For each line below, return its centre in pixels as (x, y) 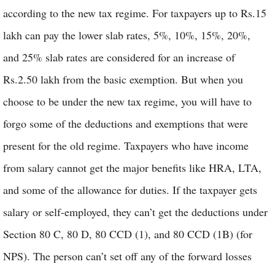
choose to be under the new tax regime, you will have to (127, 101)
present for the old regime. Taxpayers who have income (126, 145)
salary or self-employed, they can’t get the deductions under (135, 212)
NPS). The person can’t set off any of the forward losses (127, 256)
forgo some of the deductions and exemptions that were (126, 123)
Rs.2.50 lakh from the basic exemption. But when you (123, 79)
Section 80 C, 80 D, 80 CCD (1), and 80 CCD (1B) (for (128, 234)
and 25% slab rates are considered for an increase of (119, 57)
